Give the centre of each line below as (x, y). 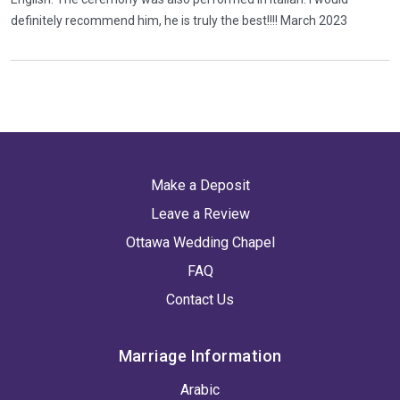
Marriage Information (200, 356)
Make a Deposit (200, 185)
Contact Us (200, 300)
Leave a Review (200, 214)
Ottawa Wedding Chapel (200, 242)
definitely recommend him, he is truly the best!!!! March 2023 (179, 21)
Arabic (200, 390)
